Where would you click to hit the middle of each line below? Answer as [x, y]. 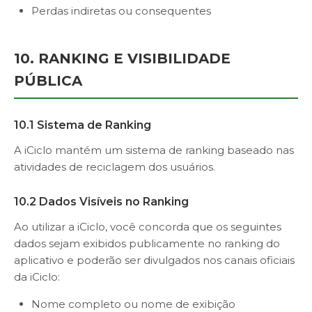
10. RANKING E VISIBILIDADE [122, 58]
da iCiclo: [37, 277]
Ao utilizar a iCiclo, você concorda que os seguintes [148, 227]
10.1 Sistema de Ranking [83, 125]
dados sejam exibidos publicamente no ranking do [147, 243]
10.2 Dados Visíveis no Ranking [101, 202]
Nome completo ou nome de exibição [133, 304]
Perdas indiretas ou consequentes [121, 11]
